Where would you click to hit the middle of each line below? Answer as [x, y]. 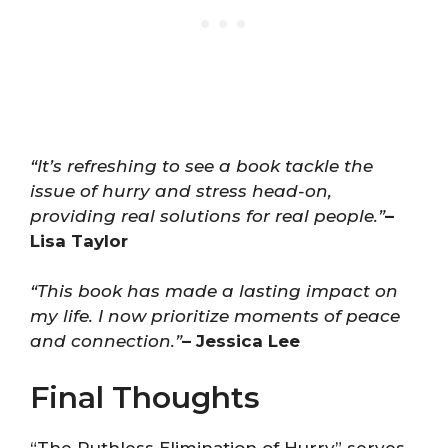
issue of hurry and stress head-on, [181, 190]
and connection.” [106, 341]
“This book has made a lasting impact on [214, 291]
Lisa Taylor [79, 240]
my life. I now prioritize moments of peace [215, 316]
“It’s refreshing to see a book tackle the [201, 165]
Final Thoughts [145, 397]
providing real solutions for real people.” [207, 215]
